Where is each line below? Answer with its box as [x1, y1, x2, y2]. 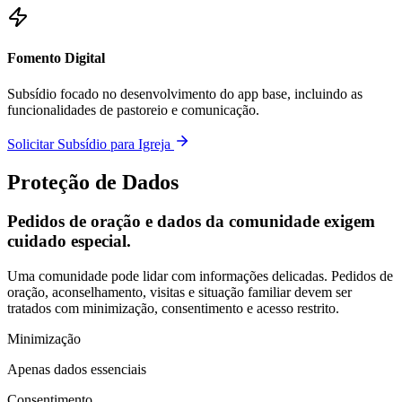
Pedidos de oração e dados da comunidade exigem [7, 212, 375, 232]
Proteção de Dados [7, 170, 179, 194]
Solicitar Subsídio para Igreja [7, 135, 174, 152]
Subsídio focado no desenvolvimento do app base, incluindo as [7, 85, 363, 101]
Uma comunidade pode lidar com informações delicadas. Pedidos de [7, 268, 393, 284]
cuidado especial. [7, 232, 131, 251]
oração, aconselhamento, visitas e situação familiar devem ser [7, 284, 352, 301]
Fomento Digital [7, 50, 105, 66]
